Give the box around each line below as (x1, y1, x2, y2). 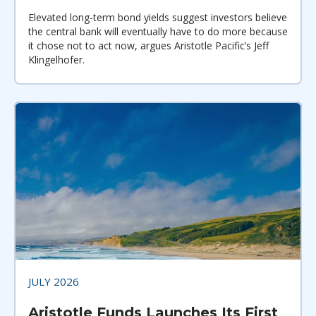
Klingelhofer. (28, 52, 85, 66)
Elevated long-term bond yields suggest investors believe (28, 10, 287, 24)
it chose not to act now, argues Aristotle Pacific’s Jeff (28, 38, 269, 52)
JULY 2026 (28, 274, 79, 288)
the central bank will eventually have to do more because (28, 24, 288, 38)
